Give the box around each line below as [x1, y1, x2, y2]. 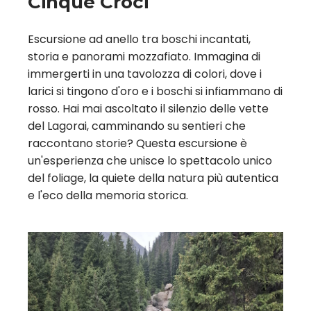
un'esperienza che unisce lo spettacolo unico [28, 153, 272, 169]
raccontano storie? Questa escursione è [28, 135, 247, 152]
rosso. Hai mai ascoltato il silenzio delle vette [28, 101, 269, 117]
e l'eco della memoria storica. [28, 187, 188, 204]
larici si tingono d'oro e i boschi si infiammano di [28, 83, 283, 100]
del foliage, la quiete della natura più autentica [28, 170, 278, 187]
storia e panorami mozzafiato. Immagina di [28, 49, 260, 65]
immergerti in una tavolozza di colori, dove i [28, 66, 262, 83]
